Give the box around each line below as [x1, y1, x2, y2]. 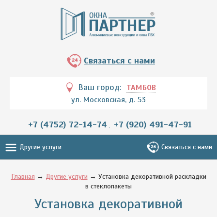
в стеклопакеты [85, 182, 132, 191]
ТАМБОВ [126, 83, 156, 93]
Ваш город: [78, 82, 124, 93]
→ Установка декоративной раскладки [87, 172, 206, 181]
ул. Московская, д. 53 [71, 95, 146, 105]
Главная [11, 172, 35, 181]
